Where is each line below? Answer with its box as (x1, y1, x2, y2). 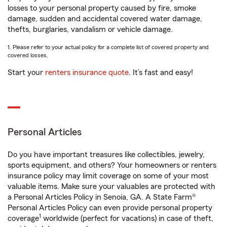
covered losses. (8, 52, 48, 59)
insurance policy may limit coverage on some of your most (8, 172, 209, 180)
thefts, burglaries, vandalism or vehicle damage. (8, 25, 173, 34)
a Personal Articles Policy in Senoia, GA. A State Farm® (8, 193, 196, 202)
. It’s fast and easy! (129, 68, 193, 77)
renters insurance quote (45, 68, 129, 77)
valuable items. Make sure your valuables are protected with (8, 182, 215, 191)
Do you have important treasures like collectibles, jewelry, (8, 150, 205, 159)
